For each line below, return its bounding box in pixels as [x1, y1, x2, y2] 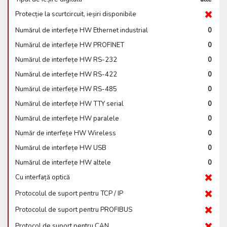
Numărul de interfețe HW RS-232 [15, 55, 117, 64]
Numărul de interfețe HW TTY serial [15, 99, 124, 108]
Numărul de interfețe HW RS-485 [15, 85, 117, 94]
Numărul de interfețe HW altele [15, 158, 111, 167]
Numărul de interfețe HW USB [15, 143, 106, 153]
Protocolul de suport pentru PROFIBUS [15, 205, 132, 214]
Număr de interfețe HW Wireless [15, 129, 116, 138]
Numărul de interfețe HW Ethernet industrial [15, 26, 148, 35]
